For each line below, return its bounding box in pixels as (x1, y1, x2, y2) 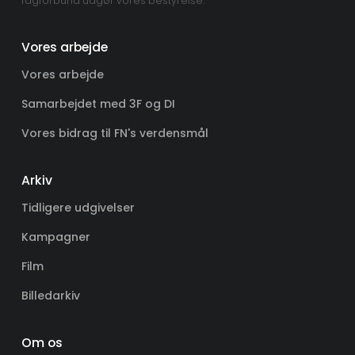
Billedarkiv (21, 287, 80, 303)
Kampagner (21, 228, 90, 245)
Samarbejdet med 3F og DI (21, 95, 175, 112)
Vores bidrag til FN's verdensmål (21, 124, 208, 141)
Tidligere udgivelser (21, 199, 135, 216)
